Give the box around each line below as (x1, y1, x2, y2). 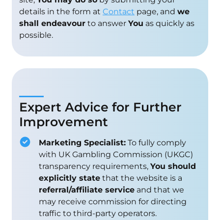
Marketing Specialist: (39, 137, 126, 147)
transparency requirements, (39, 161, 150, 171)
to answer (85, 18, 128, 28)
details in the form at (19, 6, 103, 16)
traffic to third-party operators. (39, 208, 157, 218)
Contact (103, 6, 135, 16)
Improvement (19, 114, 108, 129)
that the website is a (100, 173, 182, 183)
